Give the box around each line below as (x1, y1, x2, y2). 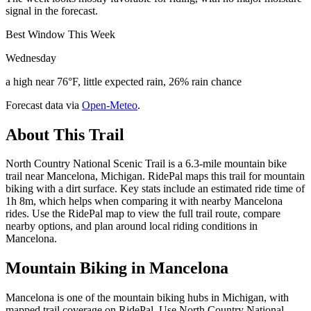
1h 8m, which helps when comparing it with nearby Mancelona (6, 195, 283, 208)
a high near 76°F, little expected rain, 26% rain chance (6, 75, 242, 87)
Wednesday (6, 51, 56, 64)
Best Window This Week (6, 28, 115, 40)
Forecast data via (6, 99, 79, 111)
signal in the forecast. (6, 4, 98, 17)
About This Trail (6, 125, 124, 144)
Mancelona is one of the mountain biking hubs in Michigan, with (6, 292, 289, 304)
